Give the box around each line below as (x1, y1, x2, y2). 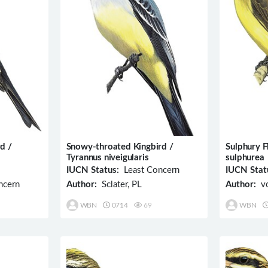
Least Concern (118, 165, 179, 175)
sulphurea (226, 153, 264, 162)
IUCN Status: (66, 165, 119, 175)
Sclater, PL (96, 179, 142, 189)
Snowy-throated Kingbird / (66, 142, 173, 151)
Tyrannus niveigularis (66, 153, 149, 162)
